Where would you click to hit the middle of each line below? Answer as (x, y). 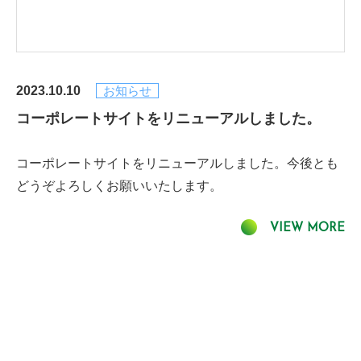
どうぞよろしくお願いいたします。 (119, 186)
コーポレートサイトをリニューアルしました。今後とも (177, 164)
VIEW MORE (307, 229)
